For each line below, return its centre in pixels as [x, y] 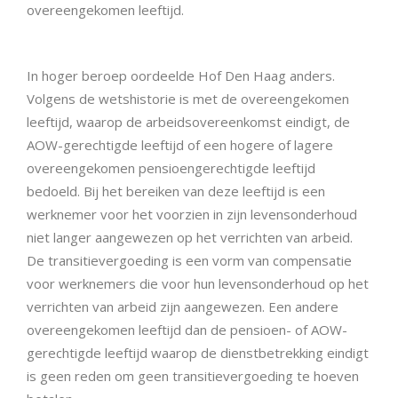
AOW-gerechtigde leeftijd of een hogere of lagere [180, 145]
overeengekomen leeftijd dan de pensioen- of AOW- [187, 330]
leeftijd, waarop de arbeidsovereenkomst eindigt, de [188, 122]
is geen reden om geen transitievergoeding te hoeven [193, 376]
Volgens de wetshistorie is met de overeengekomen [188, 99]
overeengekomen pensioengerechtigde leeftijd [171, 168]
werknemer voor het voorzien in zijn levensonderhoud [192, 215]
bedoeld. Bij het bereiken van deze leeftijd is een [176, 191]
